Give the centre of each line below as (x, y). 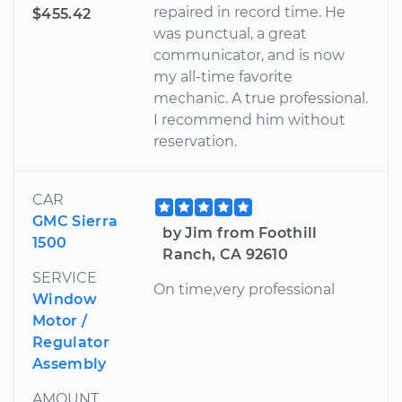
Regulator (71, 342)
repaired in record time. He (250, 12)
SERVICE (65, 277)
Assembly (70, 363)
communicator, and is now (249, 55)
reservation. (196, 141)
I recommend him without (250, 119)
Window (65, 299)
